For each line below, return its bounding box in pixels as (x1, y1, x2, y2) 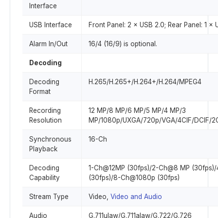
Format (29, 88, 51, 95)
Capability (29, 174, 60, 182)
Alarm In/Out (29, 40, 68, 48)
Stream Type (29, 193, 69, 200)
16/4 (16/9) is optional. (89, 40, 157, 48)
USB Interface (29, 21, 72, 29)
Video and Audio (110, 193, 162, 200)
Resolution (29, 116, 62, 124)
